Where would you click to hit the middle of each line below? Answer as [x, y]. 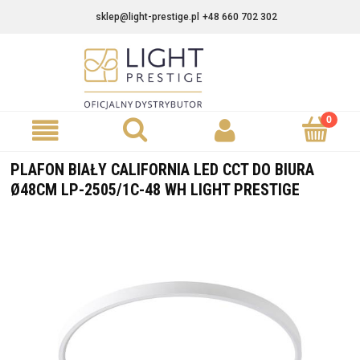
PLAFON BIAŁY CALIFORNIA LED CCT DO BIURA [162, 170]
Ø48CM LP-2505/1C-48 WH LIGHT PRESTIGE [155, 190]
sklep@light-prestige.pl [147, 17]
